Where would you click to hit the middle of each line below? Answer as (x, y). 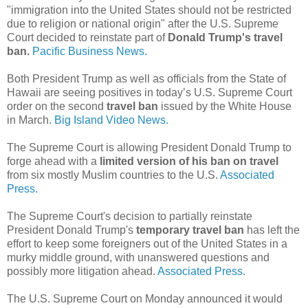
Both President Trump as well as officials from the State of (146, 78)
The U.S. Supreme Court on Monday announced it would (145, 298)
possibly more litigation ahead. (82, 271)
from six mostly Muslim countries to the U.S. (113, 175)
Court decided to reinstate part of (87, 37)
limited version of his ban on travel (189, 161)
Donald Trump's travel (225, 37)
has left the (272, 230)
